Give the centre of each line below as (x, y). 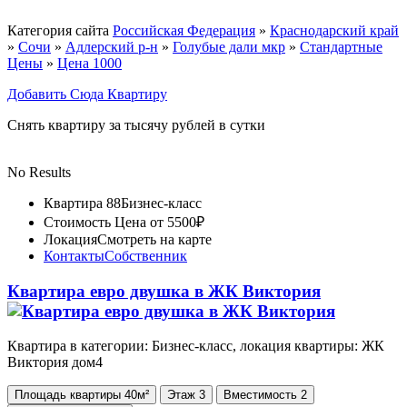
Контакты (74, 255)
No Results (39, 172)
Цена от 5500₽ (158, 222)
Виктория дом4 (55, 362)
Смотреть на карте (154, 239)
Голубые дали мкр (229, 46)
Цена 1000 (89, 63)
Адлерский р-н (112, 46)
